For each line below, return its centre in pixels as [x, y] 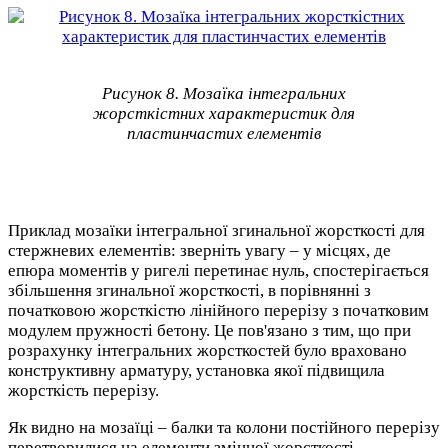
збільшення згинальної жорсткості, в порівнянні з [189, 290]
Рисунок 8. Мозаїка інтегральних [224, 93]
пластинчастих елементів [224, 133]
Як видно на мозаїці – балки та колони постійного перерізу [224, 427]
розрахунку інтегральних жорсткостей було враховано [207, 350]
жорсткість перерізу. [83, 390]
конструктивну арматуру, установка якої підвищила [196, 370]
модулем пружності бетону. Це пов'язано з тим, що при [209, 330]
